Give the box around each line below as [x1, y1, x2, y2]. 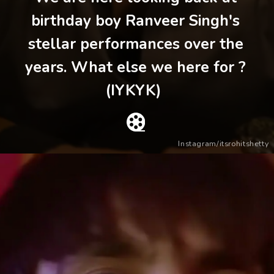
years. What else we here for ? [25, 56, 246, 78]
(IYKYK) [105, 80, 166, 101]
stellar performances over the [28, 33, 243, 54]
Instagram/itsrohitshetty [178, 138, 269, 149]
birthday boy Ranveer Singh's [31, 10, 240, 31]
